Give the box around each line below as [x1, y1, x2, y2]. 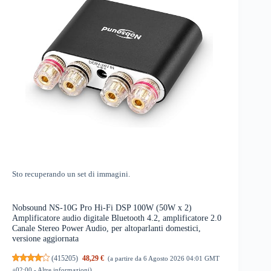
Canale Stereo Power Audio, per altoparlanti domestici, [12, 223, 201, 233]
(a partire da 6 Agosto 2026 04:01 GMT [108, 254, 220, 262]
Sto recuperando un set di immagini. [12, 170, 130, 179]
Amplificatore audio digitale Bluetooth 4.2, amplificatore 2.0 [12, 213, 221, 223]
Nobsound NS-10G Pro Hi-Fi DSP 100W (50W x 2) [12, 203, 192, 213]
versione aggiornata [12, 233, 79, 244]
